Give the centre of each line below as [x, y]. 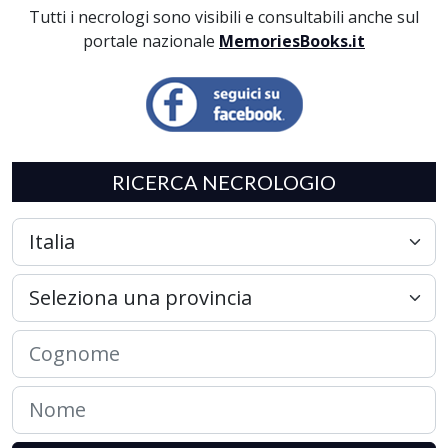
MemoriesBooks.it [292, 41]
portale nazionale [151, 41]
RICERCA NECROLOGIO [224, 182]
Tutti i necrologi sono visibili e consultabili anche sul [224, 17]
